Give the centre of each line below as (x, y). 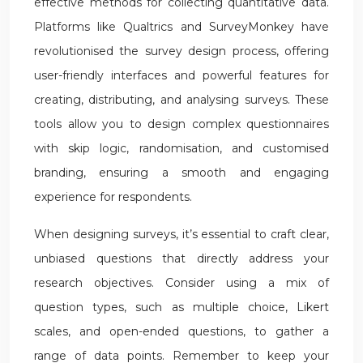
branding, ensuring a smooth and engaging (181, 173)
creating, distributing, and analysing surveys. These (181, 100)
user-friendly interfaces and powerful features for (181, 75)
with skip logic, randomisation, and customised (181, 148)
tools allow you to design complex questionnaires (181, 124)
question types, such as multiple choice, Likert (181, 307)
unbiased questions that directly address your (181, 258)
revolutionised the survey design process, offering (181, 51)
